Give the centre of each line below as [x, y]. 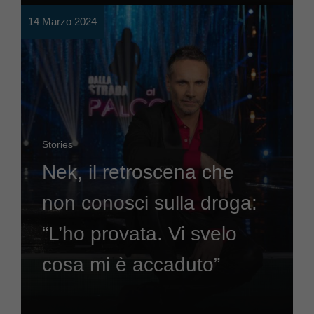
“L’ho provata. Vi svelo [139, 234]
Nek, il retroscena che [138, 172]
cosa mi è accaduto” [131, 265]
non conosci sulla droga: [150, 203]
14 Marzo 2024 [62, 21]
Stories [57, 144]
